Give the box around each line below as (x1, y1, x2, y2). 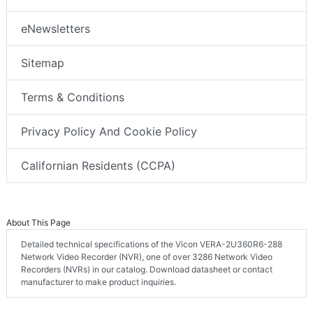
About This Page (6, 217, 71, 228)
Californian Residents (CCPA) (21, 159, 175, 173)
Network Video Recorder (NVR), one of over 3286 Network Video (21, 252, 272, 263)
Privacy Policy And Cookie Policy (21, 124, 197, 139)
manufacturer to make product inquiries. (21, 277, 176, 288)
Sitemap (21, 56, 64, 71)
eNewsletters (21, 22, 90, 36)
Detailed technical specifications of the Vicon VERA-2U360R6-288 (21, 239, 282, 250)
